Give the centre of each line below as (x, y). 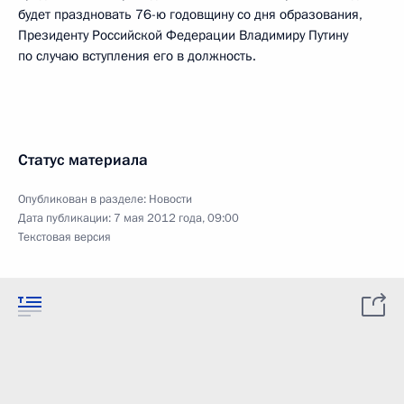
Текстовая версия (64, 237)
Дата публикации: (66, 218)
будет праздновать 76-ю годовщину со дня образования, (190, 14)
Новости (170, 199)
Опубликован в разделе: (83, 199)
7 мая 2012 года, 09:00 (176, 218)
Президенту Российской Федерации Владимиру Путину (183, 35)
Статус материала (83, 160)
